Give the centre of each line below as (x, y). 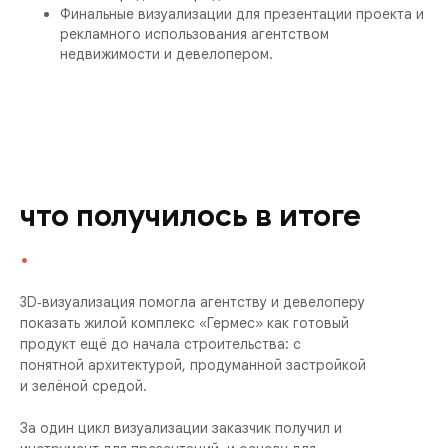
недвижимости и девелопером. (166, 54)
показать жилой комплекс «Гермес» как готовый (184, 323)
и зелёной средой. (83, 386)
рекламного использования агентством (194, 34)
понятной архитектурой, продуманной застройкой (193, 365)
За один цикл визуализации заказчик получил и (181, 428)
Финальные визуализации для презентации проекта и (242, 14)
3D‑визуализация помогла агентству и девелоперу (192, 302)
